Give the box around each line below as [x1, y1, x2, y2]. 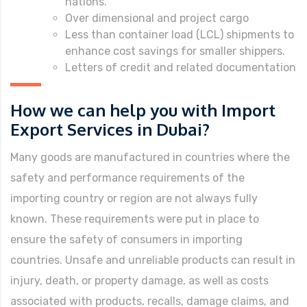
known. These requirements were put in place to [10, 212, 259, 225]
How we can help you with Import [10, 99, 275, 121]
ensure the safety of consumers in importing [10, 232, 243, 246]
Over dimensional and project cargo [65, 11, 249, 25]
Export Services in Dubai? [10, 118, 210, 140]
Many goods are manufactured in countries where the [10, 150, 290, 164]
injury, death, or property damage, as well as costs [10, 273, 269, 287]
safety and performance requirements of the [10, 171, 245, 184]
